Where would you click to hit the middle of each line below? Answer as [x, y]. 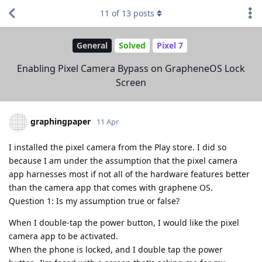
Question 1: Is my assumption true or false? [94, 201]
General [92, 46]
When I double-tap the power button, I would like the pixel [124, 222]
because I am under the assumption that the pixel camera [123, 160]
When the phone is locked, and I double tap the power [116, 249]
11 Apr [108, 121]
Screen [131, 82]
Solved [132, 46]
